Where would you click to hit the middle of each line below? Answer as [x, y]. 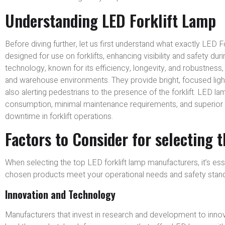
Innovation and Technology [60, 195]
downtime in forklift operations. [59, 116]
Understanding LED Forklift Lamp [110, 20]
